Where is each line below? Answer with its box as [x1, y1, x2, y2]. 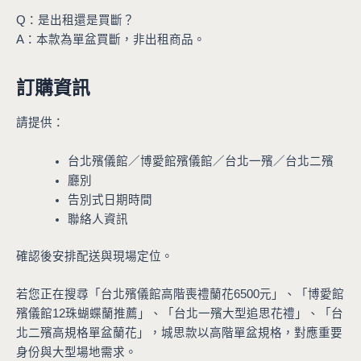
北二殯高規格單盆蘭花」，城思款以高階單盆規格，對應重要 [16, 326, 342, 339]
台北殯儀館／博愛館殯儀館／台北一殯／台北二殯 [67, 154, 334, 168]
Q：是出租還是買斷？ [16, 14, 135, 27]
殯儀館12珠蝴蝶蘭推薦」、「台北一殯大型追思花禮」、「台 [16, 306, 343, 320]
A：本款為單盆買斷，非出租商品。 [16, 33, 205, 47]
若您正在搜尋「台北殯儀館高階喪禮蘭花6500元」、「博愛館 [16, 287, 344, 301]
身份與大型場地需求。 [16, 345, 137, 359]
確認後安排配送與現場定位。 [16, 249, 173, 263]
